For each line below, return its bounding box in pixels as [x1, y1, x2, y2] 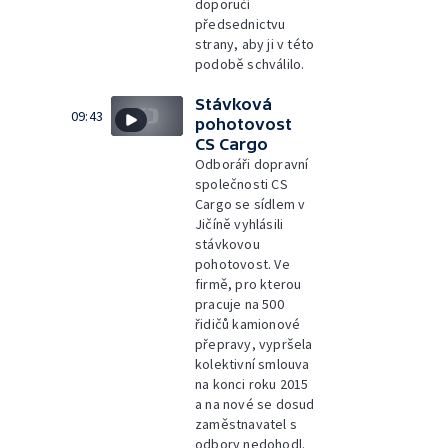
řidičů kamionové [195, 314, 301, 333]
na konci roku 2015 [195, 374, 309, 393]
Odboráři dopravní [195, 154, 309, 173]
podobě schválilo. [195, 54, 305, 73]
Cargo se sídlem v [195, 194, 306, 213]
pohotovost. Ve [195, 254, 290, 273]
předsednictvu [195, 14, 286, 33]
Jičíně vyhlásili [195, 214, 284, 233]
